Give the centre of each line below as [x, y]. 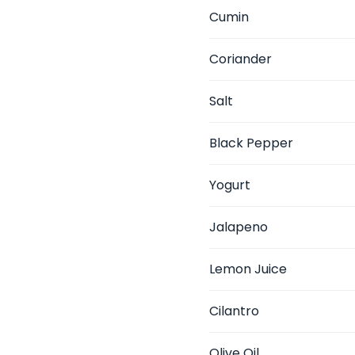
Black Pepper [251, 143]
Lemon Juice [248, 269]
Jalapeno [239, 227]
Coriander [240, 59]
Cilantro [234, 311]
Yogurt [230, 185]
